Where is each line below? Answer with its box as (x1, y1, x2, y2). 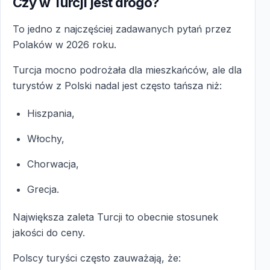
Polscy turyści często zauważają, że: (13, 251, 181, 264)
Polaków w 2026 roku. (13, 38, 116, 51)
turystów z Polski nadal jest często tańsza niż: (13, 79, 222, 92)
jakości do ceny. (13, 226, 85, 239)
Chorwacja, (27, 157, 79, 170)
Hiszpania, (27, 107, 75, 119)
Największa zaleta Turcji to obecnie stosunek (13, 210, 218, 223)
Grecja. (27, 183, 59, 195)
